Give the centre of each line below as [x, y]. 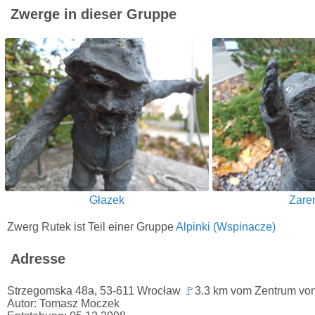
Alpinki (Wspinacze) [226, 226]
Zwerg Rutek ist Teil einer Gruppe [91, 226]
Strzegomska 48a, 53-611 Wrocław [95, 290]
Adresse [38, 258]
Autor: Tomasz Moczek [63, 303]
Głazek [107, 200]
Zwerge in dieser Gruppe [94, 14]
